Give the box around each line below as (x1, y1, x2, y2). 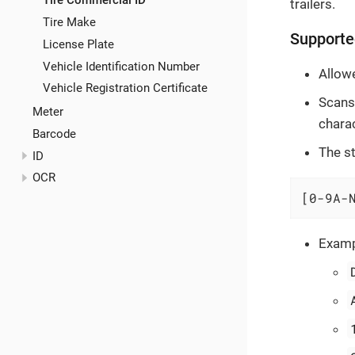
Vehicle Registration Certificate (43, 81, 208, 96)
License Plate (43, 36, 114, 52)
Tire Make (43, 15, 96, 30)
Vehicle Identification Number (43, 59, 200, 74)
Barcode (32, 126, 76, 141)
